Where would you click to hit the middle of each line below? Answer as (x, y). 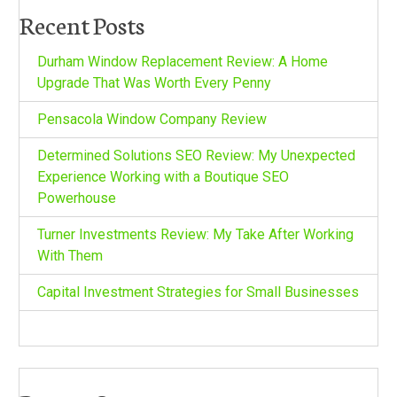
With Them (70, 255)
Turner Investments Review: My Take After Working (195, 234)
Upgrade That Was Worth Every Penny (154, 82)
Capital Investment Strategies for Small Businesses (198, 292)
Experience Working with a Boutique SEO (163, 176)
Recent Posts (82, 23)
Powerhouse (76, 198)
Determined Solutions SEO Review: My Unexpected (196, 155)
